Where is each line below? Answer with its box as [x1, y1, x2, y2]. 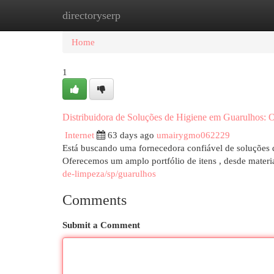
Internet [65, 130, 94, 140]
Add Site [207, 10, 240, 20]
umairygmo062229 [157, 130, 230, 140]
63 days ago [108, 130, 154, 140]
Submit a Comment [62, 220, 140, 230]
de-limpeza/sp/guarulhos [62, 168, 156, 179]
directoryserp [62, 9, 120, 21]
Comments [62, 192, 127, 208]
